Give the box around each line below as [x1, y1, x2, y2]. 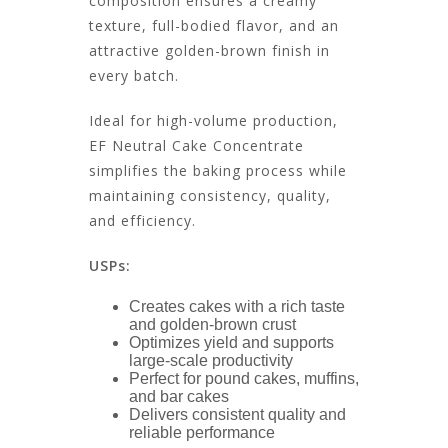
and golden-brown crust [129, 315, 296, 333]
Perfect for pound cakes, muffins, [129, 369, 359, 387]
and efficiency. [89, 210, 196, 230]
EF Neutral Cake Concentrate [89, 135, 304, 155]
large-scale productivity [129, 351, 293, 369]
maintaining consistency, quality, [89, 185, 331, 205]
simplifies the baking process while [89, 160, 347, 180]
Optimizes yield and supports [129, 333, 334, 351]
